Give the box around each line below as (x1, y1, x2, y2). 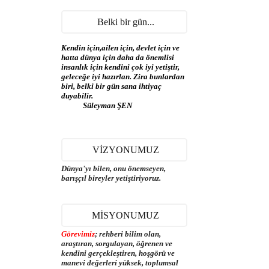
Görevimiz (61, 229, 95, 238)
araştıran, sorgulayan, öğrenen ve (61, 239, 172, 248)
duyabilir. (61, 91, 93, 100)
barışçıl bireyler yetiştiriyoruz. (61, 174, 161, 183)
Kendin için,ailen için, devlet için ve (61, 43, 180, 52)
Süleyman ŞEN (61, 101, 132, 110)
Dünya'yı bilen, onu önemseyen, (61, 164, 166, 173)
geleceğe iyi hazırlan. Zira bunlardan (61, 72, 184, 81)
